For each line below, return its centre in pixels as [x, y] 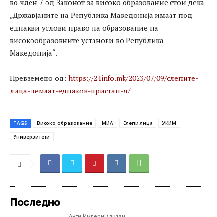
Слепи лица [138, 123]
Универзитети [32, 137]
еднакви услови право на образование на [84, 28]
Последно [35, 202]
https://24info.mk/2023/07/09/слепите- [133, 78]
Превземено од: [39, 78]
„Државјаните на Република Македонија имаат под [101, 15]
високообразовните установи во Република [87, 40]
